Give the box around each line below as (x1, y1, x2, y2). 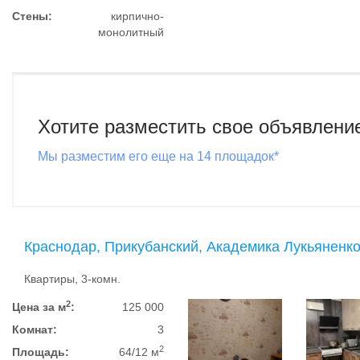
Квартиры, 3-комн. (24, 272, 121, 285)
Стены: (12, 10, 52, 22)
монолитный (98, 26, 165, 39)
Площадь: (12, 346, 69, 358)
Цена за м (12, 301, 66, 313)
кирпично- (111, 10, 165, 22)
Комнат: (12, 323, 57, 336)
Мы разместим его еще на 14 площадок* (38, 149, 279, 163)
